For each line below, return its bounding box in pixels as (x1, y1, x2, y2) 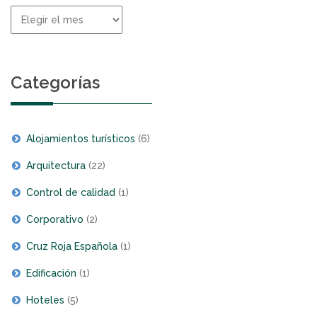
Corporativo (26, 214, 83, 225)
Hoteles (26, 294, 64, 306)
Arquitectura (26, 160, 86, 171)
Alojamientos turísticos (26, 133, 135, 144)
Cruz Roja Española (26, 241, 117, 252)
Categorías (11, 72, 100, 93)
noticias (10, 38, 50, 50)
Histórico (10, 7, 54, 18)
